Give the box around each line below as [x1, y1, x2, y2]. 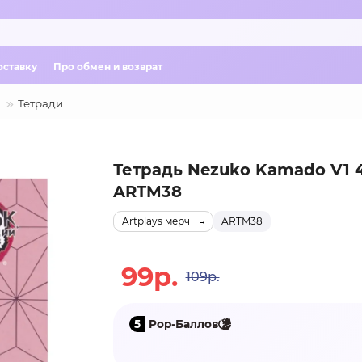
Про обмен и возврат [53, 60, 162, 73]
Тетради [18, 97, 63, 110]
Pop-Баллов [145, 317, 218, 330]
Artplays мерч [121, 215, 190, 227]
